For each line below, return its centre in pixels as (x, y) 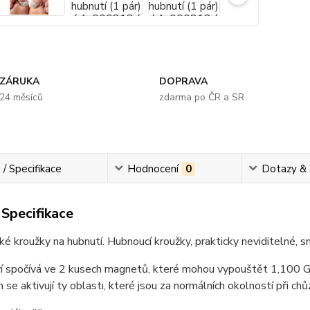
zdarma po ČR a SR (201, 97)
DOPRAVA (183, 81)
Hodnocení (153, 168)
